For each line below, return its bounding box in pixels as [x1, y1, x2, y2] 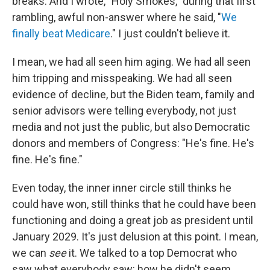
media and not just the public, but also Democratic [12, 120, 250, 133]
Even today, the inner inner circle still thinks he [12, 181, 231, 194]
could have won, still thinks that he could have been [12, 197, 256, 210]
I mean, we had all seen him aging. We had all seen [12, 55, 251, 68]
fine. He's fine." [12, 152, 83, 166]
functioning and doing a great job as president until [12, 213, 253, 227]
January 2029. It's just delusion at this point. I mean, [12, 230, 258, 243]
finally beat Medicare [12, 27, 110, 40]
